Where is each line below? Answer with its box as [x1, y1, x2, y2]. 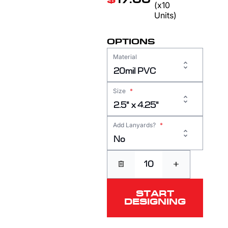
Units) [154, 10, 177, 20]
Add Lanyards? [113, 121, 157, 129]
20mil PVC [113, 67, 156, 75]
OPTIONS [107, 38, 155, 46]
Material [113, 53, 137, 61]
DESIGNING [124, 198, 186, 206]
